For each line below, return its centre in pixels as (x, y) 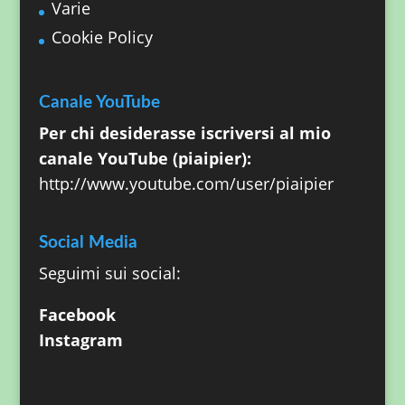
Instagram (80, 339)
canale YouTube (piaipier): (145, 158)
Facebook (77, 314)
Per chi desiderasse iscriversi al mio (184, 132)
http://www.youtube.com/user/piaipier (186, 183)
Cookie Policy (102, 38)
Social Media (88, 242)
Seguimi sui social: (109, 273)
